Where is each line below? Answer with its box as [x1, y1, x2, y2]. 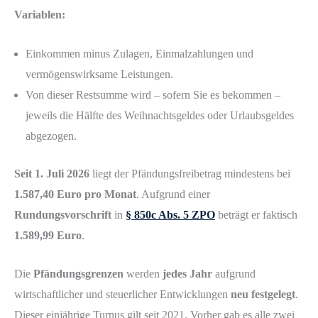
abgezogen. [26, 129, 77, 142]
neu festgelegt [231, 288, 295, 301]
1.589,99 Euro [14, 229, 82, 241]
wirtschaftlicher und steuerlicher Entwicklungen [14, 288, 231, 301]
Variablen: [14, 9, 65, 21]
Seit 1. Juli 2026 [14, 167, 89, 180]
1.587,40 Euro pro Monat [14, 187, 136, 200]
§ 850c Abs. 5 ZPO [126, 208, 215, 221]
